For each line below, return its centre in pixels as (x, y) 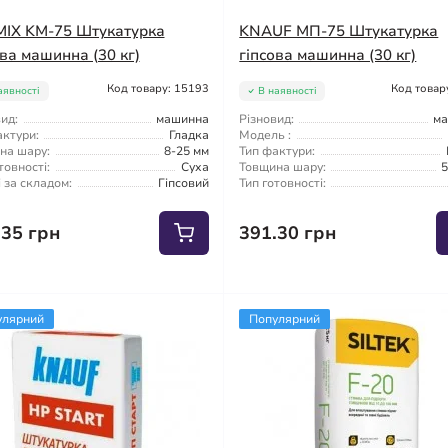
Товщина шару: (283, 166)
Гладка (189, 134)
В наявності (287, 90)
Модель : (265, 134)
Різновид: (267, 118)
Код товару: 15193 (158, 88)
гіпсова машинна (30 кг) (328, 54)
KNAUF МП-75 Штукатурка (339, 30)
